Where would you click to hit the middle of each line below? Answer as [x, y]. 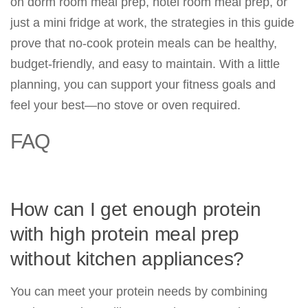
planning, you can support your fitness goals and [143, 85]
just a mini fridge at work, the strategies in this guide [152, 23]
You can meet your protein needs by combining [139, 291]
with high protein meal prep [125, 234]
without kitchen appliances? [127, 259]
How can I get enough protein [136, 209]
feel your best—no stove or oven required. [125, 105]
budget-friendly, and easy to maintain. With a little [145, 64]
